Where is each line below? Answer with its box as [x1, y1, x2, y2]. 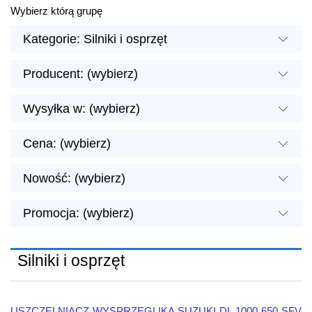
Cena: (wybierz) [23, 136, 111, 150]
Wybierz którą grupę [10, 5, 102, 17]
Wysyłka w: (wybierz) [23, 101, 140, 116]
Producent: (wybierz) [23, 66, 138, 81]
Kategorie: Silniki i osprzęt [23, 31, 167, 46]
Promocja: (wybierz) [23, 205, 134, 220]
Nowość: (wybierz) [23, 171, 125, 185]
